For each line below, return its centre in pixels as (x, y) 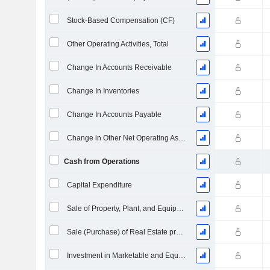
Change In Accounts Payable (114, 115)
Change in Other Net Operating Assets (182, 138)
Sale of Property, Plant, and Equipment (180, 209)
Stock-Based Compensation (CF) (121, 20)
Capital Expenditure (99, 185)
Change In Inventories (103, 91)
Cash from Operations (102, 162)
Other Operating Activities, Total (118, 44)
